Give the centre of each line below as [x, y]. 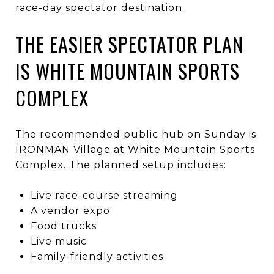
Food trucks [63, 226]
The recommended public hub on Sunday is [136, 134]
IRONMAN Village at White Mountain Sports [135, 149]
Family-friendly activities [97, 256]
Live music [58, 241]
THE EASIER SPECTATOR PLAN [129, 43]
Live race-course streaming [104, 195]
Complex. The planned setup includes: [121, 165]
